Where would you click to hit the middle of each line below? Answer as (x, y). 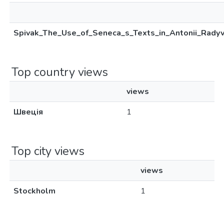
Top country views (60, 72)
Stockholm (34, 191)
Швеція (28, 112)
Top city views (48, 151)
